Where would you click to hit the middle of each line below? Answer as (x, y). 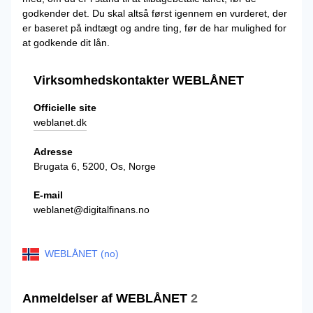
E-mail (48, 195)
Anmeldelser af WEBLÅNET (107, 298)
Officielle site (65, 108)
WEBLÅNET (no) (82, 254)
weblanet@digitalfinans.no (92, 210)
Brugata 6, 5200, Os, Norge (95, 166)
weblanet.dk (60, 122)
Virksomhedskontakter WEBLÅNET (139, 80)
